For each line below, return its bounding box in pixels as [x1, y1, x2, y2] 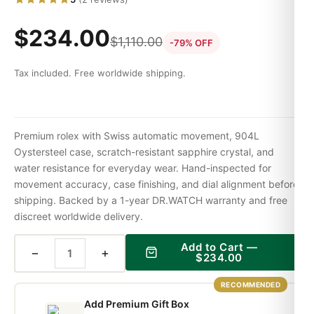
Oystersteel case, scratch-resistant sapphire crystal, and [14, 145, 274, 158]
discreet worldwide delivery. [14, 210, 143, 222]
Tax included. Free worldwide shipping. [14, 67, 186, 78]
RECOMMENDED [220, 280, 280, 289]
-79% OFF [170, 37, 213, 48]
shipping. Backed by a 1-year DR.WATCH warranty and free [14, 193, 287, 206]
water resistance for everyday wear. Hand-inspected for [14, 161, 271, 174]
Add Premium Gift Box [84, 297, 189, 310]
